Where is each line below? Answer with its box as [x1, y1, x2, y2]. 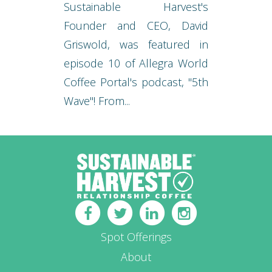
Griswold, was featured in [63, 37, 209, 52]
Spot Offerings [100, 229, 172, 245]
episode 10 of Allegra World [63, 56, 209, 71]
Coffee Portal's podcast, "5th [63, 75, 209, 90]
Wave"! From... [63, 93, 130, 109]
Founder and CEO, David [63, 18, 209, 33]
